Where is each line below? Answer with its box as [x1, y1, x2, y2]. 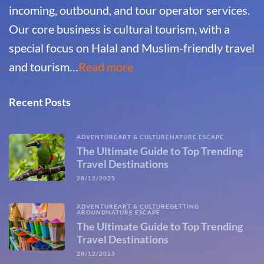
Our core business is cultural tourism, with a [9, 22, 230, 37]
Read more [78, 60, 133, 74]
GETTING [170, 203, 199, 210]
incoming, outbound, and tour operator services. [9, 3, 250, 18]
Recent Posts [9, 95, 71, 109]
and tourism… [9, 60, 78, 74]
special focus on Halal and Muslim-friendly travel [9, 41, 255, 55]
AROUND [77, 209, 106, 216]
